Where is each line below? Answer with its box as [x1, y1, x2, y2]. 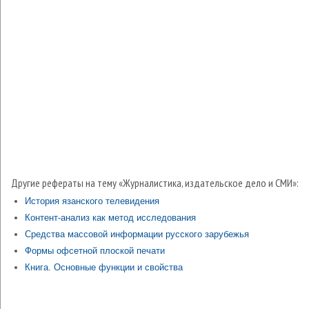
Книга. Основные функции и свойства [25, 262, 183, 272]
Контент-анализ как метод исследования [25, 212, 196, 223]
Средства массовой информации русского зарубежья [25, 229, 249, 239]
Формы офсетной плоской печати [25, 246, 165, 256]
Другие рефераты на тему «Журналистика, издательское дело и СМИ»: [11, 176, 299, 190]
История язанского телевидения [25, 196, 159, 206]
